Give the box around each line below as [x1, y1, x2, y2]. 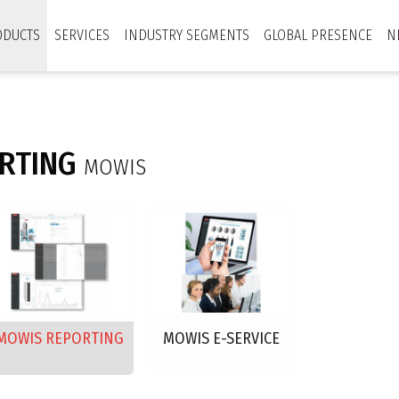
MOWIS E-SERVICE [162, 328, 280, 348]
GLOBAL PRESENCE [264, 27, 372, 44]
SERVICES [54, 27, 110, 44]
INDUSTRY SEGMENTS [124, 27, 249, 44]
